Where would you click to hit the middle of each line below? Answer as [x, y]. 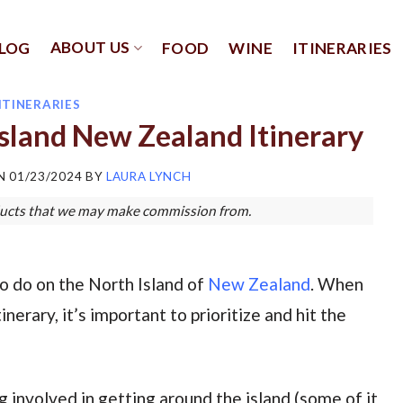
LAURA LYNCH [148, 177]
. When [336, 284]
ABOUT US [90, 47]
